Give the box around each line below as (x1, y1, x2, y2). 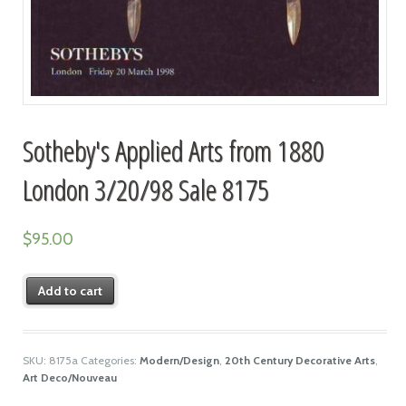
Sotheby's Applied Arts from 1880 (22, 130, 324, 170)
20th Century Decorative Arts (224, 353, 375, 367)
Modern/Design (139, 353, 219, 367)
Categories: (80, 353, 140, 367)
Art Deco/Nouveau (22, 370, 117, 384)
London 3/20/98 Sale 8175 (22, 169, 269, 209)
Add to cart (38, 283, 103, 300)
